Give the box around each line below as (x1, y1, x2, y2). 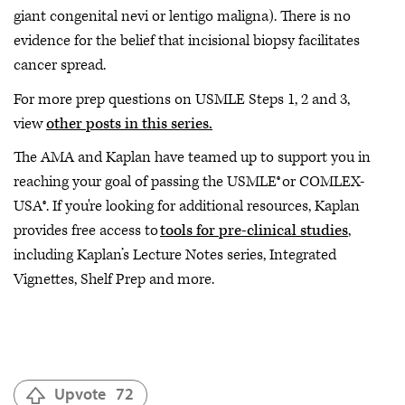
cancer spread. (14, 55, 106, 75)
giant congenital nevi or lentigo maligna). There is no (14, 6, 351, 26)
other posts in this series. (46, 113, 212, 134)
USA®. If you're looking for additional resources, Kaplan (14, 196, 360, 216)
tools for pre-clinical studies (160, 221, 348, 240)
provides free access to (14, 221, 160, 240)
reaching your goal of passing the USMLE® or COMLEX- (14, 172, 364, 192)
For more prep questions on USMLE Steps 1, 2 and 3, (14, 89, 350, 109)
